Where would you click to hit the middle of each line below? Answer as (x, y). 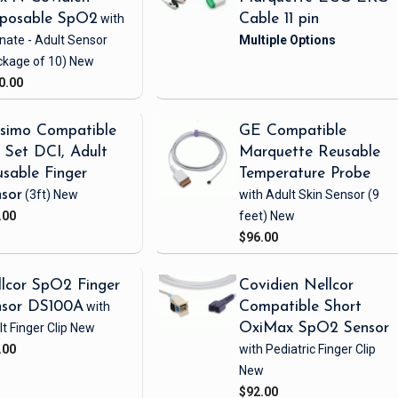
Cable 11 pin (279, 20)
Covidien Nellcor (297, 286)
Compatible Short (301, 307)
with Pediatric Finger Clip (308, 350)
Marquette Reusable (310, 153)
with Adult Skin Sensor (302, 195)
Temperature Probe (305, 174)
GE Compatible (293, 131)
